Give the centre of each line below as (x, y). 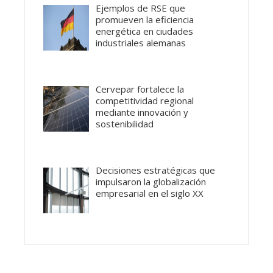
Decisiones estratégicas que (156, 170)
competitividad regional (145, 100)
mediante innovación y (142, 112)
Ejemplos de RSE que (141, 8)
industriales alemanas (141, 42)
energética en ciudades (145, 31)
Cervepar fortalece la (140, 89)
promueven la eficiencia (145, 19)
